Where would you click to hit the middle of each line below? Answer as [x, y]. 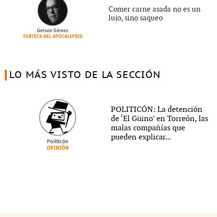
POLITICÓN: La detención [156, 109]
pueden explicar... [141, 137]
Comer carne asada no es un [155, 9]
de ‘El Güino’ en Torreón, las [159, 119]
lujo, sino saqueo [136, 18]
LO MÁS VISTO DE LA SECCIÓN [85, 75]
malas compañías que [148, 128]
